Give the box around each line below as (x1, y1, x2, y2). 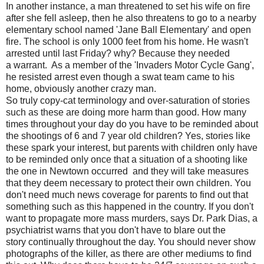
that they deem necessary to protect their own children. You (6, 178, 251, 189)
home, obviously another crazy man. (6, 84, 156, 94)
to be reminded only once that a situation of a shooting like (6, 154, 247, 165)
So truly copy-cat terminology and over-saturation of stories (6, 95, 250, 106)
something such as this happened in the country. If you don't (6, 202, 253, 212)
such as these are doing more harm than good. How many (6, 107, 246, 118)
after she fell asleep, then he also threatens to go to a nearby (6, 13, 256, 24)
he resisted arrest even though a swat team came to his (6, 72, 235, 82)
